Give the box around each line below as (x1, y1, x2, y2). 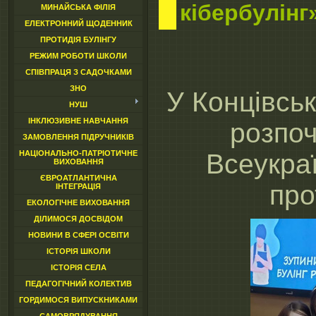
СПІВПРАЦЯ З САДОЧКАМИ (25, 68, 132, 76)
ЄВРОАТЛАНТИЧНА (39, 174, 117, 182)
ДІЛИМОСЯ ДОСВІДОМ (34, 214, 123, 223)
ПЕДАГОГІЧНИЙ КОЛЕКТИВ (25, 279, 132, 288)
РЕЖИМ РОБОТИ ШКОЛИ (30, 51, 127, 60)
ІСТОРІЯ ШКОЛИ (46, 247, 111, 255)
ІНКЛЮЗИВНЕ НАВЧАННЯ (28, 116, 128, 125)
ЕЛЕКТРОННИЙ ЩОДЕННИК (24, 19, 133, 28)
